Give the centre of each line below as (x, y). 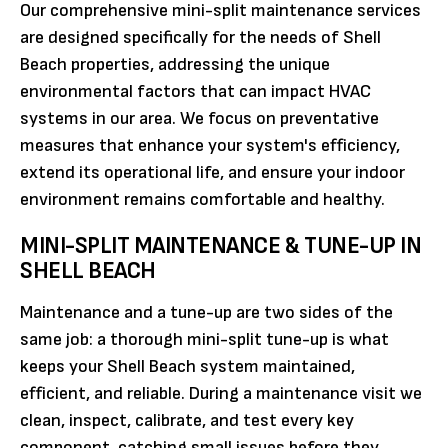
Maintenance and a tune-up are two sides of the (206, 313)
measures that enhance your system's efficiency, (210, 146)
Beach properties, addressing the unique (175, 65)
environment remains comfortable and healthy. (202, 200)
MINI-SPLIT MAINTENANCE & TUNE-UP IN (221, 246)
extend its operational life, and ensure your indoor (212, 173)
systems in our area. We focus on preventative (199, 119)
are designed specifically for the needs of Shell (200, 38)
